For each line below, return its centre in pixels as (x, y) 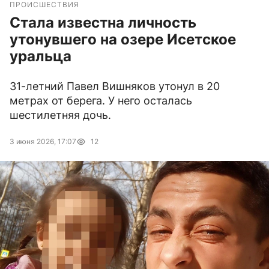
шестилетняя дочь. (60, 115)
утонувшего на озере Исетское (123, 40)
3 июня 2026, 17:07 (43, 142)
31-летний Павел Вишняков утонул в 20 (115, 86)
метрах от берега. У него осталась (101, 101)
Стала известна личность (103, 23)
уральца (41, 56)
